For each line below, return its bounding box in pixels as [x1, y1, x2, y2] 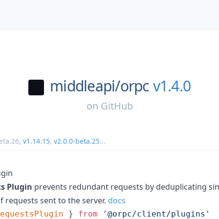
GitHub [100, 99, 133, 112]
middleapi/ [50, 76, 120, 96]
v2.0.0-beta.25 [54, 136, 100, 146]
